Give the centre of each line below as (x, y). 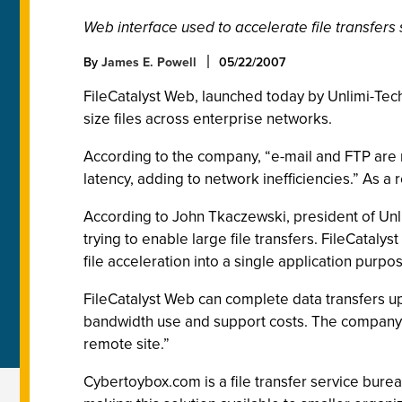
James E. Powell (149, 62)
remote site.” (127, 344)
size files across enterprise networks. (208, 118)
